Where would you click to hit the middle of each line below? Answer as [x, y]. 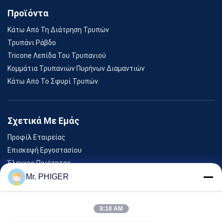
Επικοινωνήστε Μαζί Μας [49, 189]
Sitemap [21, 176]
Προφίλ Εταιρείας [36, 137]
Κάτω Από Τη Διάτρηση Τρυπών [58, 29]
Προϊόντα [28, 13]
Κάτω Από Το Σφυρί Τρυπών [53, 81]
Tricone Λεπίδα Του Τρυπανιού [57, 55]
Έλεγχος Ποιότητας [39, 163]
